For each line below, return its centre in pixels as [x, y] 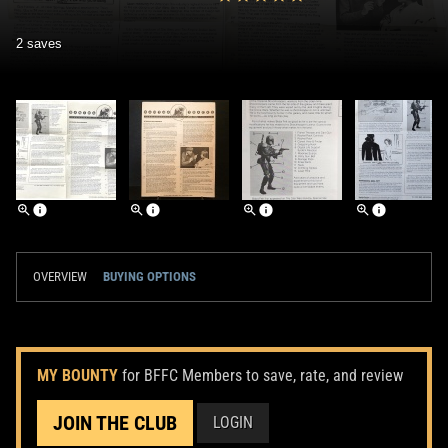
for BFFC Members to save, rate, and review [262, 375]
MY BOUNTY [77, 375]
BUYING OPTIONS [149, 276]
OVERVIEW [60, 276]
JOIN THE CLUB [115, 422]
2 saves [39, 43]
